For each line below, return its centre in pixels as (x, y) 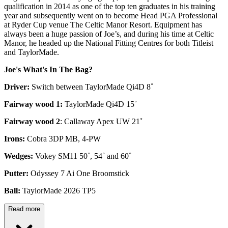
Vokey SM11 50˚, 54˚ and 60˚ (82, 156)
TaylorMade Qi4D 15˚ (100, 104)
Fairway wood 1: (33, 104)
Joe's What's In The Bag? (48, 69)
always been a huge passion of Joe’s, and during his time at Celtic (109, 34)
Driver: (18, 87)
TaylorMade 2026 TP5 (58, 190)
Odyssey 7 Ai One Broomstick (79, 173)
